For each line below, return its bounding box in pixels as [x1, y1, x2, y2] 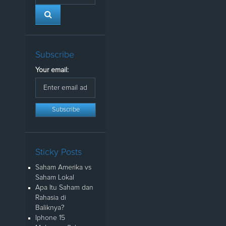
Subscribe [35, 50, 74, 60]
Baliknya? [35, 204, 65, 212]
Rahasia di [35, 194, 66, 202]
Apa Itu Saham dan [35, 184, 93, 192]
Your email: [35, 67, 69, 74]
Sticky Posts [35, 148, 82, 157]
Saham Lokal [35, 174, 74, 182]
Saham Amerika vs [35, 164, 91, 172]
